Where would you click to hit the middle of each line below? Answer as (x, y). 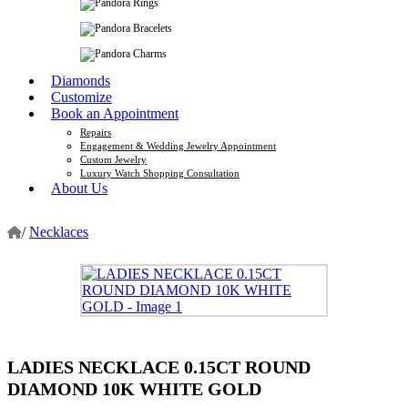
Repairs (96, 132)
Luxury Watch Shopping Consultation (160, 173)
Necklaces (59, 231)
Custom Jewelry (113, 159)
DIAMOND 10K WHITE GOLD (134, 389)
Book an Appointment (115, 113)
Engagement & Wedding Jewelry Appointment (178, 145)
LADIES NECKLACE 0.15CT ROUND (159, 367)
